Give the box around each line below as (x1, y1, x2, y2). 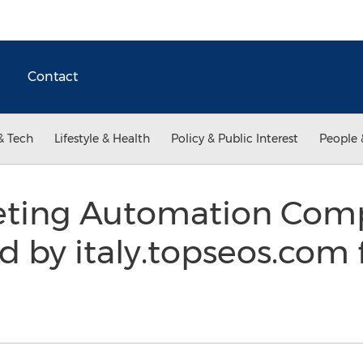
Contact (28, 69, 78, 84)
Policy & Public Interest (171, 131, 298, 146)
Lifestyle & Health (54, 131, 150, 146)
